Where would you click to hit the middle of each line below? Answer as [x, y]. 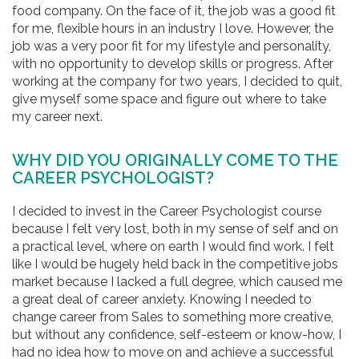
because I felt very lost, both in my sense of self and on [175, 229]
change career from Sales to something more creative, [173, 317]
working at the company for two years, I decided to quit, [177, 81]
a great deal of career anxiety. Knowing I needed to [162, 299]
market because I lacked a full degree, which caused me [177, 282]
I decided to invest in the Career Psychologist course [167, 211]
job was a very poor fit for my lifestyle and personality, [171, 46]
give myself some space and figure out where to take [169, 99]
